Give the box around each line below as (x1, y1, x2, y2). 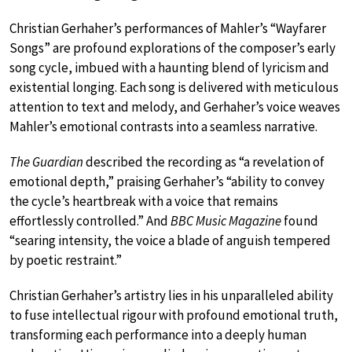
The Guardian (9, 152, 83, 170)
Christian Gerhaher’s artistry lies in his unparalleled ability (9, 286, 333, 304)
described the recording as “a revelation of (83, 152, 324, 170)
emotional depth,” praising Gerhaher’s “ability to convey (9, 172, 324, 190)
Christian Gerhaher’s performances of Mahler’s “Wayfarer (9, 19, 326, 37)
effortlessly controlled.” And (9, 211, 170, 229)
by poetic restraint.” (9, 251, 122, 269)
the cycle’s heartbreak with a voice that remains (9, 192, 278, 210)
